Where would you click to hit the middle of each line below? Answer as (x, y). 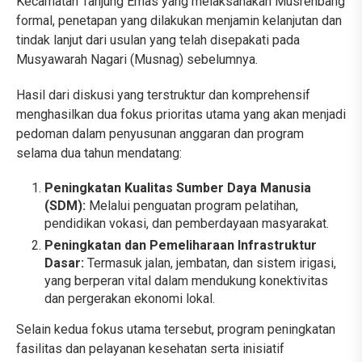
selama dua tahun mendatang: (99, 154)
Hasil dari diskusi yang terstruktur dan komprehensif (163, 95)
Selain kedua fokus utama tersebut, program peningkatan (176, 330)
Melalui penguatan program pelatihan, (192, 206)
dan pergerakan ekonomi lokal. (130, 299)
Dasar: (64, 263)
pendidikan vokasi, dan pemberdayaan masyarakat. (187, 224)
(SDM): (65, 206)
